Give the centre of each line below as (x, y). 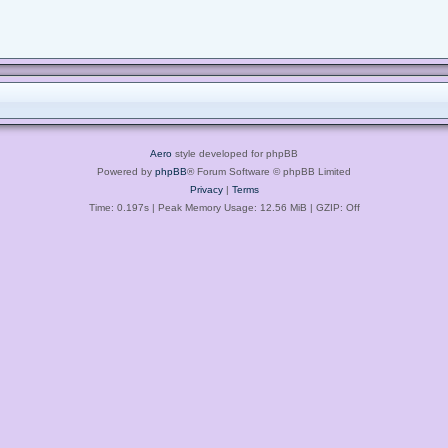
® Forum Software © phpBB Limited (269, 171)
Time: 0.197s (118, 207)
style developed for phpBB (235, 153)
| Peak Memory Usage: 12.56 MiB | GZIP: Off (254, 207)
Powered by (126, 171)
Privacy (206, 189)
